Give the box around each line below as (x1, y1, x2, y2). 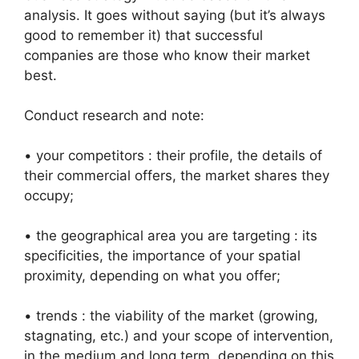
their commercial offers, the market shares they (24, 167, 329, 184)
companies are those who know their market (24, 47, 310, 63)
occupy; (24, 188, 74, 204)
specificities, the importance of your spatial (24, 248, 301, 264)
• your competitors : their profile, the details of (24, 147, 322, 163)
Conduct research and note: (24, 107, 204, 123)
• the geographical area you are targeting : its (24, 228, 317, 244)
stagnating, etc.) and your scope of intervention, (24, 328, 333, 344)
